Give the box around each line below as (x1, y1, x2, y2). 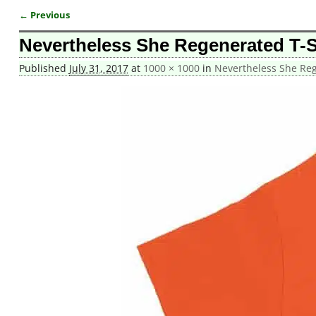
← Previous (18, 8, 70, 21)
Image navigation (18, 18, 134, 37)
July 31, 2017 (68, 61, 128, 75)
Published (18, 61, 69, 75)
